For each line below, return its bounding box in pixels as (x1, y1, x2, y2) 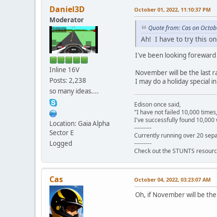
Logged (49, 139, 72, 148)
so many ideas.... (49, 87, 99, 96)
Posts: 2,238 (49, 76, 86, 85)
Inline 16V (49, 65, 79, 75)
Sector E (49, 128, 74, 138)
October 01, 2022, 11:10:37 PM (134, 6, 211, 14)
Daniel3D (49, 4, 85, 15)
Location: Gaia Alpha (49, 119, 109, 128)
